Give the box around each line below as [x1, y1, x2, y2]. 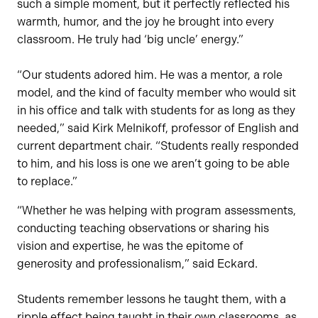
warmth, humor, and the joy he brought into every [17, 14, 274, 28]
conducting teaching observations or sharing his [17, 221, 269, 235]
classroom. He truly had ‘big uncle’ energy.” [17, 32, 243, 46]
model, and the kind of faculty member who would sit [17, 85, 296, 99]
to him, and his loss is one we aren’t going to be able [17, 156, 290, 170]
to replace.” [17, 174, 77, 188]
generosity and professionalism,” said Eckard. [17, 256, 258, 270]
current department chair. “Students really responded [17, 138, 299, 153]
